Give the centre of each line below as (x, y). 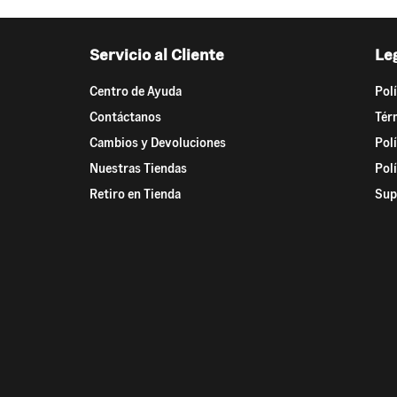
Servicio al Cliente (156, 55)
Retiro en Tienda (135, 195)
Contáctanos (125, 117)
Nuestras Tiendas (138, 169)
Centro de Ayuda (135, 92)
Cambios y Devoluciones (157, 143)
